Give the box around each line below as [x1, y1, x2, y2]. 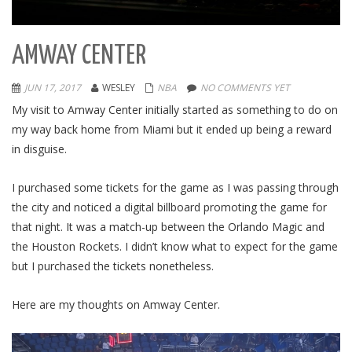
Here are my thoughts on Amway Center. [12, 296, 220, 312]
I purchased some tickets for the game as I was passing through [12, 179, 339, 195]
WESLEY [102, 80, 135, 94]
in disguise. [12, 141, 67, 156]
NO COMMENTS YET [200, 80, 290, 94]
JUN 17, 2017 [24, 80, 81, 94]
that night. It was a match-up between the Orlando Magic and [12, 218, 324, 234]
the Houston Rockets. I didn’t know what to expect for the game [12, 238, 338, 254]
